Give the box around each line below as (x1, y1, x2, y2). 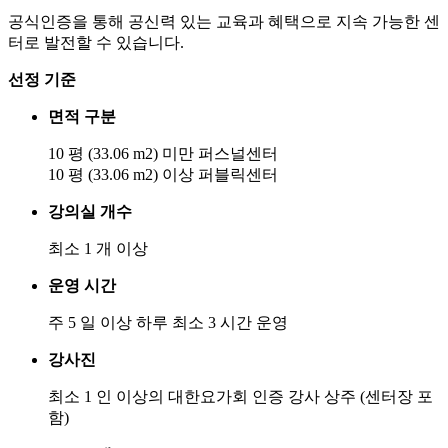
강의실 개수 (48, 202, 132, 220)
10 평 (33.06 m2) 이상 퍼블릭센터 (48, 165, 278, 183)
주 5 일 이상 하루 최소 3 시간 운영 (48, 313, 288, 331)
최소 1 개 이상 (48, 239, 148, 257)
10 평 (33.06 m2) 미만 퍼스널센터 (48, 144, 278, 162)
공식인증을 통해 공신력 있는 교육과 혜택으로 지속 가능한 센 (8, 12, 440, 30)
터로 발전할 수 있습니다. (8, 33, 184, 51)
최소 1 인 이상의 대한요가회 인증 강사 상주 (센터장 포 (48, 387, 433, 405)
